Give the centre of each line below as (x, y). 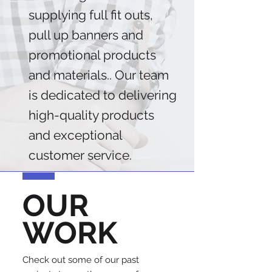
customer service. (80, 155)
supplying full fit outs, (91, 15)
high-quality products (91, 115)
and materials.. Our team (99, 75)
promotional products (92, 55)
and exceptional (75, 135)
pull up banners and (86, 35)
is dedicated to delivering (103, 95)
